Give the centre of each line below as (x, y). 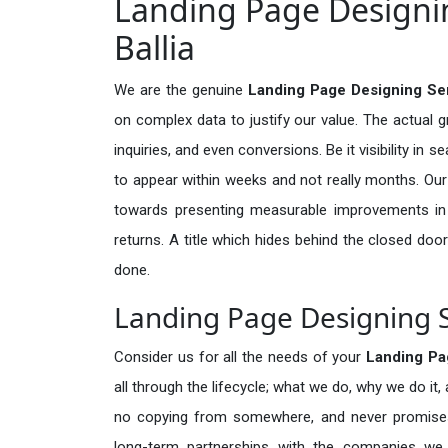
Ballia (154, 47)
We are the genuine (181, 89)
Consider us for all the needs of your (240, 356)
